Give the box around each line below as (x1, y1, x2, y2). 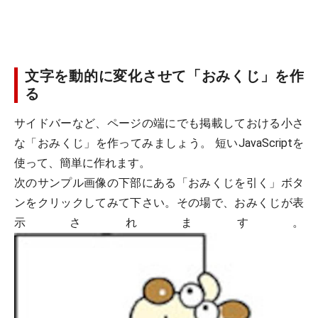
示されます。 (14, 216, 305, 229)
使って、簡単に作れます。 (14, 156, 150, 170)
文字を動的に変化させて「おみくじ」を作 (25, 67, 304, 84)
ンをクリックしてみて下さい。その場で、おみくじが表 (14, 196, 304, 209)
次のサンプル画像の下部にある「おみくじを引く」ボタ (14, 176, 304, 190)
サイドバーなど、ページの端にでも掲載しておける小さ (14, 116, 304, 130)
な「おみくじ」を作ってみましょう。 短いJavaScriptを (14, 136, 304, 150)
